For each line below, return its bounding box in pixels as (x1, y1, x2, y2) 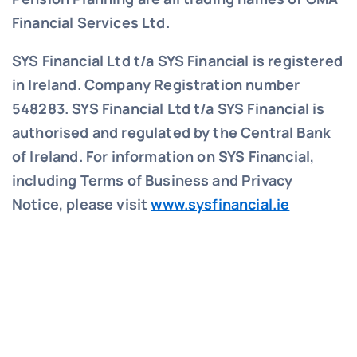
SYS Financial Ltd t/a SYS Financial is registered (11, 50, 343, 70)
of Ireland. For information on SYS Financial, (11, 146, 315, 166)
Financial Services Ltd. (11, 12, 170, 32)
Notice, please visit (11, 194, 151, 214)
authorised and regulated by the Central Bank (11, 122, 331, 142)
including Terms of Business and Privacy (11, 170, 293, 190)
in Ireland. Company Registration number (11, 74, 300, 94)
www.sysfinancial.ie (151, 194, 290, 214)
